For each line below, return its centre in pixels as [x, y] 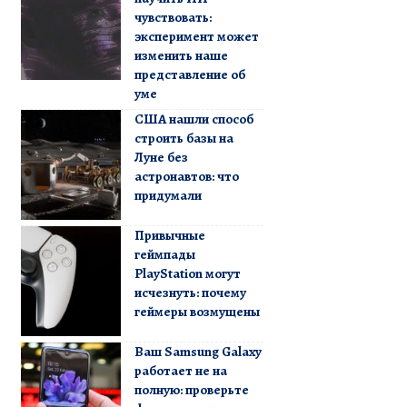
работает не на [180, 370]
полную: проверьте [191, 389]
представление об [189, 74]
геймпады [164, 254]
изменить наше [181, 55]
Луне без [161, 157]
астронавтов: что [186, 176]
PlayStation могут [187, 273]
